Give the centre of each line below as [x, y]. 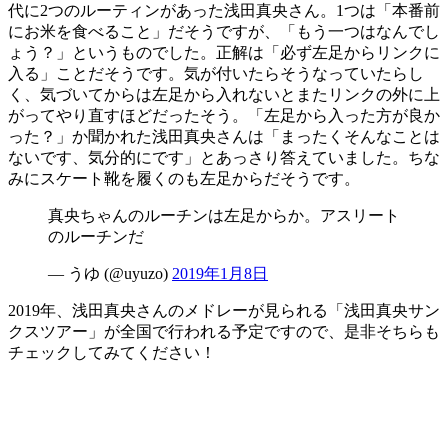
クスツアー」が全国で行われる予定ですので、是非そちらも [224, 332]
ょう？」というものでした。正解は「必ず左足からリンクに [224, 53]
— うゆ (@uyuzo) [110, 274]
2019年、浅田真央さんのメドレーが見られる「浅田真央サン [224, 311]
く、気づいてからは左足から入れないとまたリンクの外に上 [224, 95]
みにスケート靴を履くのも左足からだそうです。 [184, 179]
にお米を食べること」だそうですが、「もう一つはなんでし [224, 32]
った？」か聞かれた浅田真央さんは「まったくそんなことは [224, 137]
